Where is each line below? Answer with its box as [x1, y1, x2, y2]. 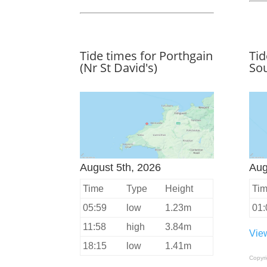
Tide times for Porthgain [80, 48, 213, 64]
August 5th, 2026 [80, 162, 162, 174]
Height [165, 184, 194, 194]
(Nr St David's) [80, 60, 158, 76]
